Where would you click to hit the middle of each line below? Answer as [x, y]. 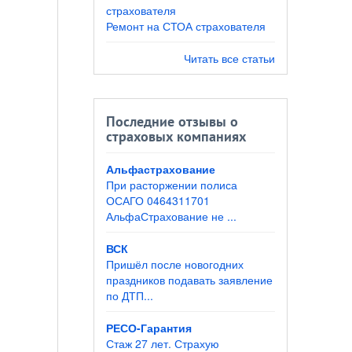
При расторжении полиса [171, 185]
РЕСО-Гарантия [148, 328]
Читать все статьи [229, 59]
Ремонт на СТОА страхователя [185, 26]
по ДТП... [129, 296]
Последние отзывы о [172, 123]
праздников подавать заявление [189, 280]
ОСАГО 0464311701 [158, 201]
